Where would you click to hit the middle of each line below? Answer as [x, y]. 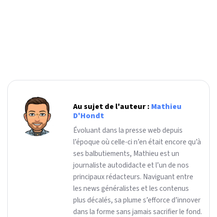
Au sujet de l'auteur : [112, 107]
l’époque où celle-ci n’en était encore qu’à [137, 142]
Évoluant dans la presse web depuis [128, 131]
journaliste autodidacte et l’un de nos [131, 165]
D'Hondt [89, 116]
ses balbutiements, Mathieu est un [126, 154]
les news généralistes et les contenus [131, 189]
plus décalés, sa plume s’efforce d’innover [137, 200]
